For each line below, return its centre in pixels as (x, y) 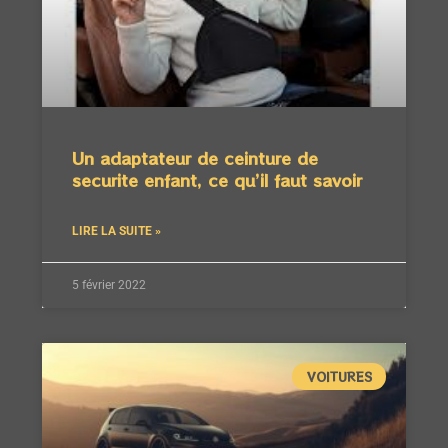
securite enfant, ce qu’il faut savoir (217, 180)
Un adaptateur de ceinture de (195, 158)
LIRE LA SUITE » (116, 231)
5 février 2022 (109, 285)
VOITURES (339, 376)
